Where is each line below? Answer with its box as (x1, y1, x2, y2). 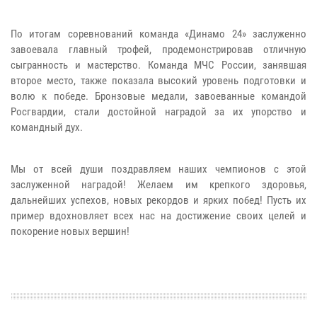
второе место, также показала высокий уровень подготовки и (11, 74, 306, 88)
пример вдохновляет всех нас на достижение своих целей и (11, 209, 306, 223)
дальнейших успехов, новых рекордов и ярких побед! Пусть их (11, 194, 306, 207)
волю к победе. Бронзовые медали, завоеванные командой (11, 90, 306, 103)
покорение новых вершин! (11, 225, 129, 238)
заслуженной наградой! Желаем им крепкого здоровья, (11, 178, 306, 192)
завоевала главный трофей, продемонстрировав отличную (11, 43, 306, 57)
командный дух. (11, 121, 83, 134)
